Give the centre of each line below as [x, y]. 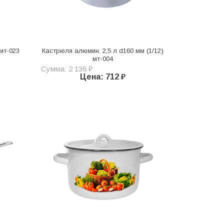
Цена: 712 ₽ [103, 77]
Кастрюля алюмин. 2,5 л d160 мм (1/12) [103, 51]
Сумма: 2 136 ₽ [66, 69]
